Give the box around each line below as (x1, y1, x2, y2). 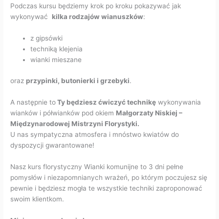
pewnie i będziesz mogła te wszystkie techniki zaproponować (10, 184, 203, 192)
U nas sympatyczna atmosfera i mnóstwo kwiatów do (10, 130, 179, 138)
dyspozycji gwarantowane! (10, 141, 95, 149)
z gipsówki (30, 34, 63, 43)
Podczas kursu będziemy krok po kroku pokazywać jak (10, 2, 181, 10)
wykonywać (10, 13, 52, 21)
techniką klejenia (30, 45, 83, 53)
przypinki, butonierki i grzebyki (26, 76, 130, 85)
